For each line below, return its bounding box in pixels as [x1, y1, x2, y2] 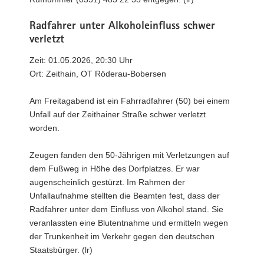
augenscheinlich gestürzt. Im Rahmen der [29, 177, 185, 187]
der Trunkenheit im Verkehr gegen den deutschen [29, 232, 214, 241]
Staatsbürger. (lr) [29, 245, 93, 255]
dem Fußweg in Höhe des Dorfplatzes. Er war [29, 164, 200, 173]
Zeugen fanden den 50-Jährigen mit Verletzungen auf [29, 150, 229, 160]
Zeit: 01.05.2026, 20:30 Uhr [29, 55, 133, 65]
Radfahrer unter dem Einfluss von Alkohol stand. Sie [29, 204, 223, 214]
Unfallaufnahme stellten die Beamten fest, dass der [29, 191, 220, 200]
